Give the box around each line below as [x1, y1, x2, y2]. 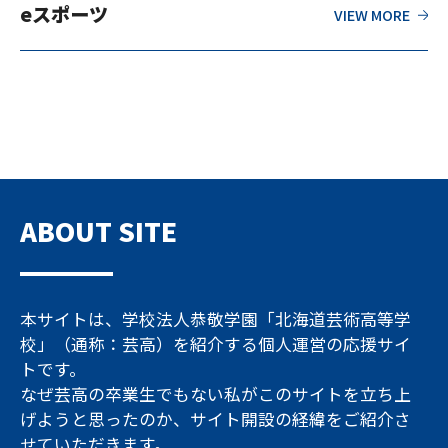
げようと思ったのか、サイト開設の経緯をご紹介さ [20, 407, 412, 432]
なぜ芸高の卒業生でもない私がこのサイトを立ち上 [20, 382, 412, 407]
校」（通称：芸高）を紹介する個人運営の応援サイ [20, 332, 412, 357]
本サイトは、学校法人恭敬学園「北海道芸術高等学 [20, 307, 412, 332]
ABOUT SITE [20, 212, 178, 250]
